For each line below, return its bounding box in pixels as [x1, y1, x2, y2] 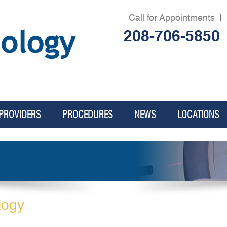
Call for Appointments [129, 12, 215, 23]
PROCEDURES [62, 108, 113, 121]
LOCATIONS [177, 108, 219, 121]
